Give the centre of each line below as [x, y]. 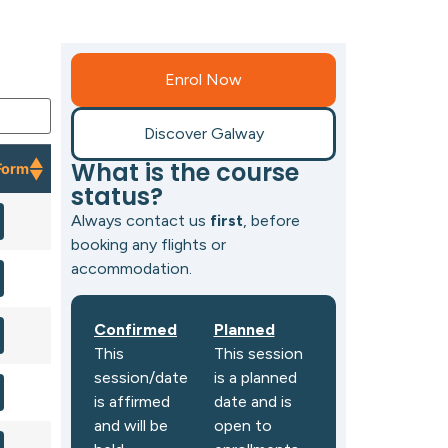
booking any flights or [148, 244]
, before [271, 220]
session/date [141, 378]
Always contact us [140, 220]
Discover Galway [203, 133]
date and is [252, 402]
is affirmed [132, 402]
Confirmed [135, 330]
